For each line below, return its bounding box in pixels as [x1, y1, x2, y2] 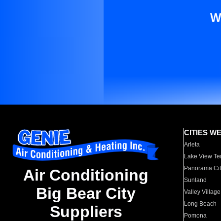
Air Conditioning [23, 166, 148, 184]
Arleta [184, 141, 200, 148]
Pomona [184, 212, 207, 219]
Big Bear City [36, 184, 136, 203]
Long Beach [184, 200, 217, 207]
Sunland [184, 177, 207, 184]
